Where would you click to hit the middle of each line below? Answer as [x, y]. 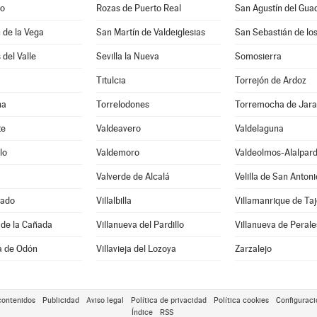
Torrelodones [122, 104]
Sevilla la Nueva [127, 56]
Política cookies [241, 300]
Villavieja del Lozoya [136, 249]
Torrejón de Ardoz [270, 80]
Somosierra [258, 56]
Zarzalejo [253, 249]
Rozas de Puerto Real [138, 8]
